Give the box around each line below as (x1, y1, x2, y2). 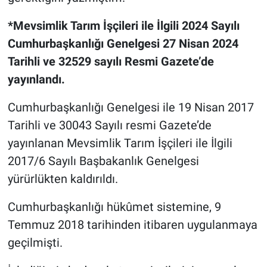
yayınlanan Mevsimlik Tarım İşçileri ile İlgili (7, 136, 232, 151)
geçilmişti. (7, 235, 63, 250)
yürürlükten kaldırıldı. (7, 172, 118, 187)
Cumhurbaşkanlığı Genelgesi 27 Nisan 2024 (7, 36, 238, 51)
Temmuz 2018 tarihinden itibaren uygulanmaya (7, 218, 257, 232)
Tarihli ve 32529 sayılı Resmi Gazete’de (7, 54, 214, 69)
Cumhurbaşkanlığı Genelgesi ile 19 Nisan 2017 (7, 100, 254, 115)
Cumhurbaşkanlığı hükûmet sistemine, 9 (7, 200, 221, 215)
